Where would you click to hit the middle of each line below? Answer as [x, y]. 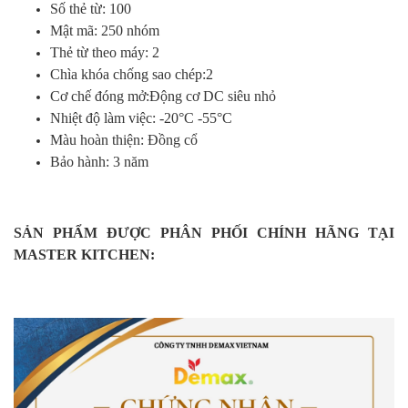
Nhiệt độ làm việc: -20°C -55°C [143, 118]
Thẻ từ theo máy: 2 [105, 53]
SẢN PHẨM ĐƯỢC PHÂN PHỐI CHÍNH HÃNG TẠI [204, 233]
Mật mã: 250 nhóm [105, 31]
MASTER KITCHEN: [84, 255]
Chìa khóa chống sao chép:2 [132, 75]
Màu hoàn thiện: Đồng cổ [124, 140]
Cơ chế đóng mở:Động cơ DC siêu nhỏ [163, 97]
